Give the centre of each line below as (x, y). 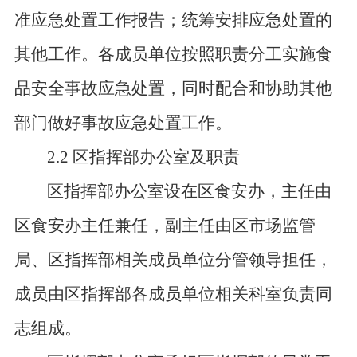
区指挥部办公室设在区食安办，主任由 (190, 191)
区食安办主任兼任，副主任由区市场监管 (165, 226)
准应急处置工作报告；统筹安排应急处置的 (173, 20)
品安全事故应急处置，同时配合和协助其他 (173, 88)
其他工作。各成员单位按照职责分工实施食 (173, 54)
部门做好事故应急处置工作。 (123, 123)
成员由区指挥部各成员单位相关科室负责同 (173, 294)
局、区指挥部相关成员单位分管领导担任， (173, 260)
